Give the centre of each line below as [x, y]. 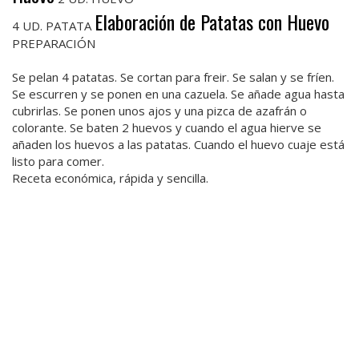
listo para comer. [58, 161]
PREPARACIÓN [54, 43]
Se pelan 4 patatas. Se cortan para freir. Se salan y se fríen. [173, 77]
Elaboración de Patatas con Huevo [212, 21]
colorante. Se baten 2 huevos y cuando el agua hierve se [167, 127]
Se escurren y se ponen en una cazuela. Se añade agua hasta [178, 93]
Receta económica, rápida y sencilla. [110, 177]
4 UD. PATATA [53, 25]
